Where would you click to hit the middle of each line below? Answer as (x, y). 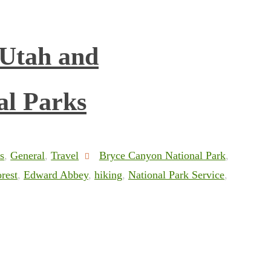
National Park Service (176, 175)
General (28, 155)
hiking (108, 175)
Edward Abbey (56, 175)
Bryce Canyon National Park (162, 155)
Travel (65, 155)
